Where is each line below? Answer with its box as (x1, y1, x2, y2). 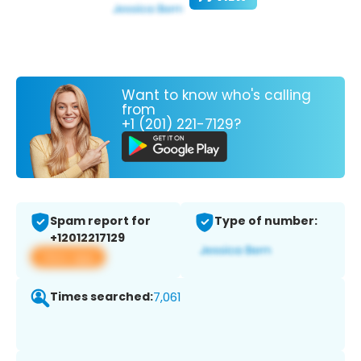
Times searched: (50, 288, 153, 305)
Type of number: (214, 213, 317, 230)
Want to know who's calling (122, 85, 311, 105)
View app (40, 248, 96, 266)
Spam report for (50, 213, 151, 230)
